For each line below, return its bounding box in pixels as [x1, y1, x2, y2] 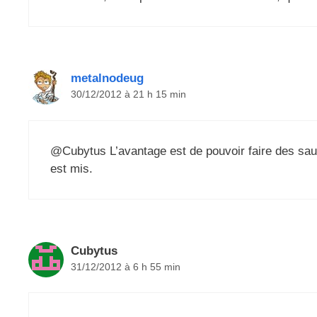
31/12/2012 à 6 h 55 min [71, 260, 180, 272]
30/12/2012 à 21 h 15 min [71, 88, 186, 100]
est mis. [50, 161, 93, 175]
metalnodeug [71, 71, 144, 86]
